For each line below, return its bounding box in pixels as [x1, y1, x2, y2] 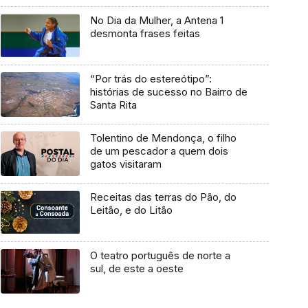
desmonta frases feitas [89, 26, 200, 40]
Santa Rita [89, 98, 137, 112]
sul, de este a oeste [89, 262, 184, 276]
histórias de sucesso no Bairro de [89, 85, 247, 99]
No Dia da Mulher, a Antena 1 [89, 13, 223, 27]
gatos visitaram [89, 157, 162, 171]
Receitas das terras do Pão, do [89, 190, 236, 203]
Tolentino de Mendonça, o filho [89, 131, 236, 145]
